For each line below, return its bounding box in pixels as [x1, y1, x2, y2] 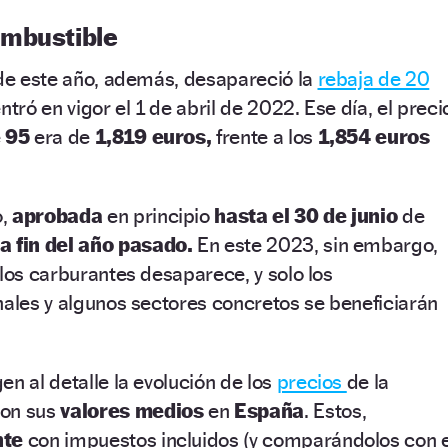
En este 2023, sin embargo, [192, 231, 439, 257]
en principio [102, 202, 215, 228]
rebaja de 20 [317, 65, 430, 91]
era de [29, 123, 95, 149]
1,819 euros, [94, 123, 212, 149]
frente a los [211, 123, 318, 149]
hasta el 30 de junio [214, 202, 398, 228]
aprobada [12, 202, 103, 228]
